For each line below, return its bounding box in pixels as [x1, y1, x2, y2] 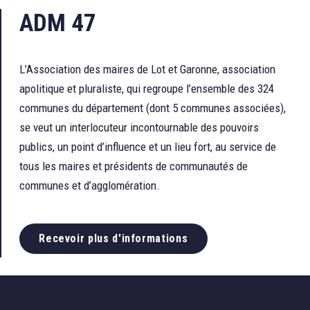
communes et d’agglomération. [19, 179, 160, 192]
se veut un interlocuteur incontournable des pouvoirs [19, 120, 259, 134]
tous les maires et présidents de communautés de [19, 159, 248, 173]
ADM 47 [19, 9, 96, 37]
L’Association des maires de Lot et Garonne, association [19, 62, 275, 76]
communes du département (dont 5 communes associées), [19, 101, 286, 115]
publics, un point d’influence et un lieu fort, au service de [19, 140, 276, 154]
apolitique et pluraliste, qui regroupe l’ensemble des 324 [19, 82, 274, 95]
